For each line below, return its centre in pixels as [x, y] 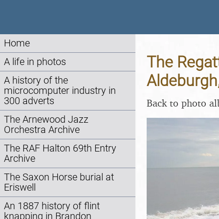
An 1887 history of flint [52, 206]
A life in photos [35, 62]
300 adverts [29, 101]
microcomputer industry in [60, 91]
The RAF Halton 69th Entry [60, 148]
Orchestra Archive [42, 130]
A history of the [36, 80]
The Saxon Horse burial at [59, 177]
